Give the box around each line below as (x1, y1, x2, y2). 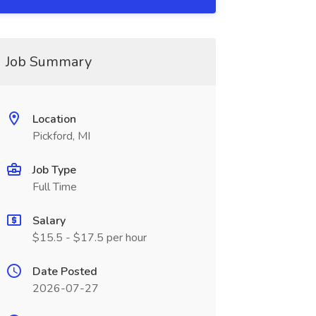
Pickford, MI (32, 128, 90, 144)
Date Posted (32, 264, 97, 279)
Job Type (32, 162, 76, 178)
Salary (32, 213, 66, 229)
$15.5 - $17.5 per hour (32, 230, 147, 245)
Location (32, 111, 76, 127)
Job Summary (5, 52, 92, 71)
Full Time (32, 179, 77, 195)
